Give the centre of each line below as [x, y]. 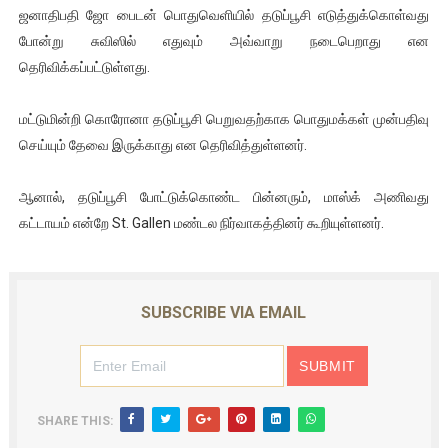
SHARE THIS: [74, 420]
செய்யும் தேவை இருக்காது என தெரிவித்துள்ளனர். [162, 144]
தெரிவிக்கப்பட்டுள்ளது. [84, 66]
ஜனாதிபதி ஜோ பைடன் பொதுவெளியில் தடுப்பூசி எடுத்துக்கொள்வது [224, 14]
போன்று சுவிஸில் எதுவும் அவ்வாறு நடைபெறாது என [224, 40]
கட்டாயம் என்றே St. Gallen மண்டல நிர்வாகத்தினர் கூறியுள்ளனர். [201, 222]
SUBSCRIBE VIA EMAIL [224, 312]
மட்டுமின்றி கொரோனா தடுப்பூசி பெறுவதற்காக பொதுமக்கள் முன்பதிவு [224, 118]
